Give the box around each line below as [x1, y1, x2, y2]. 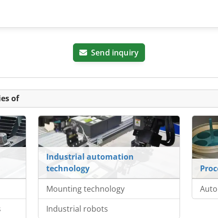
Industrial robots [46, 203, 108, 215]
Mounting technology [46, 183, 125, 195]
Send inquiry [91, 47, 139, 58]
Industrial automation [46, 151, 134, 163]
